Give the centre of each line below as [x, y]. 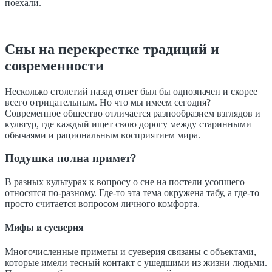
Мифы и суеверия [44, 228]
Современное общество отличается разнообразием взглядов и [133, 113]
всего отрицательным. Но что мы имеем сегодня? [108, 102]
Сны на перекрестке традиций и [112, 49]
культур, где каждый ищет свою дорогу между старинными [128, 124]
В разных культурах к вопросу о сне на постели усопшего [125, 182]
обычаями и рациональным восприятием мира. [103, 135]
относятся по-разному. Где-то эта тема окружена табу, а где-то [132, 193]
